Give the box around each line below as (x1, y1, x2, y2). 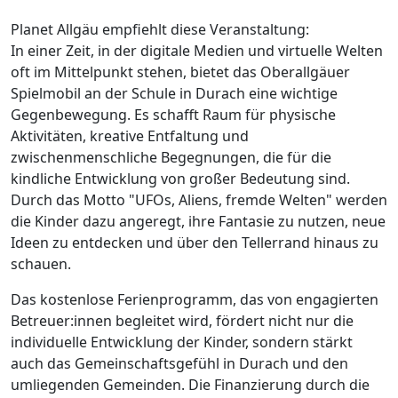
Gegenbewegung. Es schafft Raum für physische (11, 105, 336, 125)
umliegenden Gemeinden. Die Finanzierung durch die (11, 375, 370, 395)
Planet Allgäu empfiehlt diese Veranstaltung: (11, 20, 309, 40)
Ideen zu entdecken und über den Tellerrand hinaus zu (11, 233, 378, 253)
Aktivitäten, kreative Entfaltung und (11, 126, 249, 147)
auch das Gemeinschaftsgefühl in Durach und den (11, 354, 348, 374)
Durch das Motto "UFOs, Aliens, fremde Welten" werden (11, 190, 387, 211)
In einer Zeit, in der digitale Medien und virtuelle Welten (11, 41, 383, 61)
